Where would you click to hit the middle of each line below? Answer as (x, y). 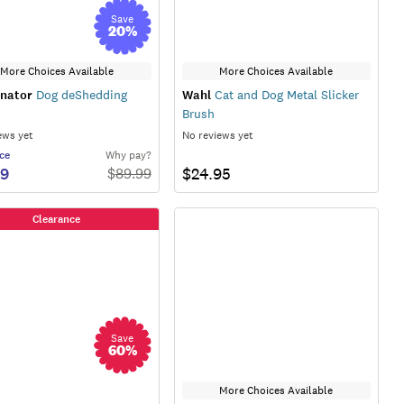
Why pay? (128, 155)
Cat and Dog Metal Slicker (285, 94)
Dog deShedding (80, 94)
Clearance (57, 219)
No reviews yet (217, 135)
